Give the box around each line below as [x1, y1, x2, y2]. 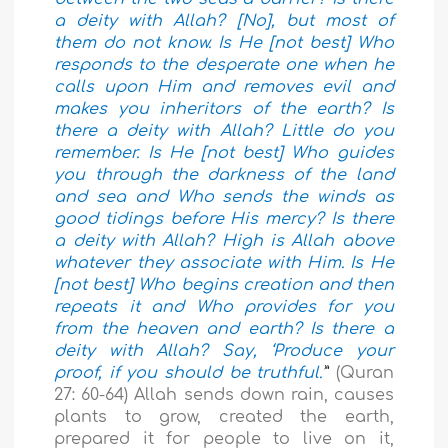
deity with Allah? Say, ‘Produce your [54, 342, 394, 361]
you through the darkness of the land [54, 166, 394, 185]
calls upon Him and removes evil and [54, 78, 394, 97]
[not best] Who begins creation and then [54, 276, 394, 295]
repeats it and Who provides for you [54, 298, 394, 317]
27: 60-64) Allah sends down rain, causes [54, 386, 394, 405]
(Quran [335, 364, 394, 383]
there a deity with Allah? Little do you [54, 122, 394, 141]
